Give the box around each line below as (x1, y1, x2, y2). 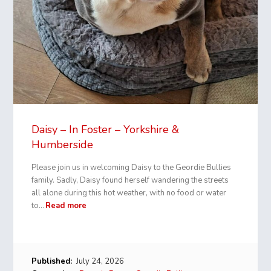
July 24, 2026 (74, 255, 125, 267)
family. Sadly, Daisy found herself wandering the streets (31, 174, 229, 186)
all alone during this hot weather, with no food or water (31, 187, 227, 198)
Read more (45, 200, 87, 211)
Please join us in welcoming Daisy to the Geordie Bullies (31, 162, 232, 173)
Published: (31, 255, 73, 267)
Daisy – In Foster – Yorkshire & (31, 122, 180, 137)
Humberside (31, 137, 94, 152)
